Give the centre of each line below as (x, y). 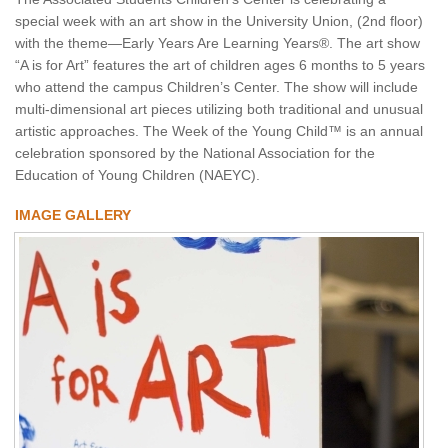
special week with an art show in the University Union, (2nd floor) (219, 20)
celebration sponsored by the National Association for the (195, 152)
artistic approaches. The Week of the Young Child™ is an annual (219, 130)
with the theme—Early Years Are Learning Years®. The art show (217, 42)
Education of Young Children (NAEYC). (137, 174)
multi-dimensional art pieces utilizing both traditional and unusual (219, 108)
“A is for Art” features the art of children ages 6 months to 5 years (220, 64)
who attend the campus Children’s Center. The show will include (216, 86)
